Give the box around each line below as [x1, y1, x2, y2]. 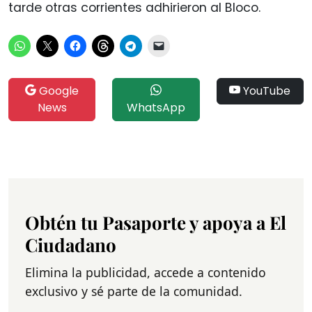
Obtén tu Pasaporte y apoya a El [25, 210, 286, 235]
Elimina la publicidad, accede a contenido [25, 263, 266, 281]
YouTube [240, 82, 291, 99]
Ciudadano [25, 232, 116, 257]
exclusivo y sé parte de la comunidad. [25, 282, 242, 299]
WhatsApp [126, 99, 185, 116]
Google [36, 82, 79, 99]
